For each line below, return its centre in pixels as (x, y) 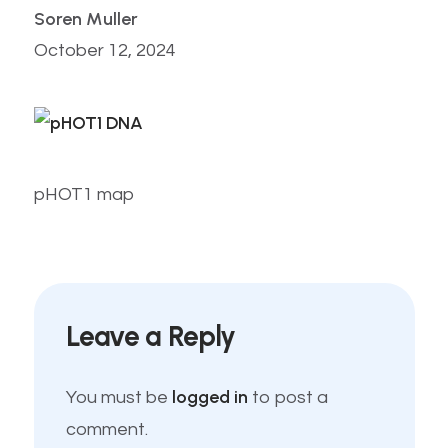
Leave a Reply (150, 336)
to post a (287, 397)
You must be (118, 397)
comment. (106, 429)
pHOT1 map (83, 194)
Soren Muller (85, 19)
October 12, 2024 (104, 50)
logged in (209, 397)
